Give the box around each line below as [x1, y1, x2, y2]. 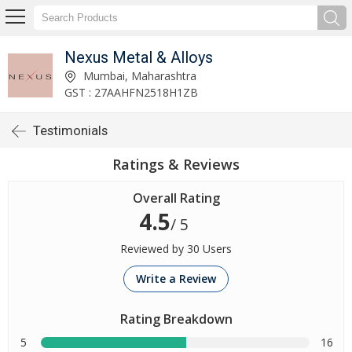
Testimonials [33, 123, 108, 138]
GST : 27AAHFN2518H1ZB [64, 84, 198, 100]
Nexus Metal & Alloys [64, 47, 213, 67]
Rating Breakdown [119, 310, 233, 328]
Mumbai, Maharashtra [79, 68, 196, 83]
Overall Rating [132, 189, 220, 207]
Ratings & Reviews [112, 155, 240, 174]
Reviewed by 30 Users [120, 241, 232, 256]
